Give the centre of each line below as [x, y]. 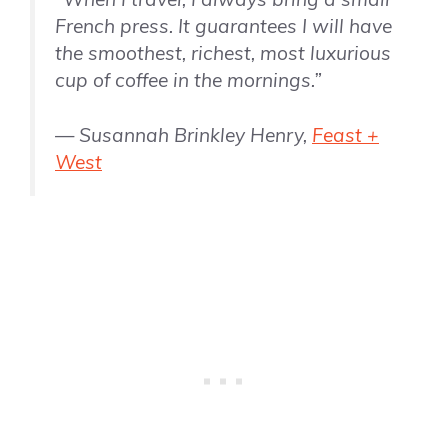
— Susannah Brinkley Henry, [183, 135]
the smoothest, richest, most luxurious [223, 52]
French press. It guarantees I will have [223, 25]
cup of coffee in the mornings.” [188, 79]
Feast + [345, 135]
